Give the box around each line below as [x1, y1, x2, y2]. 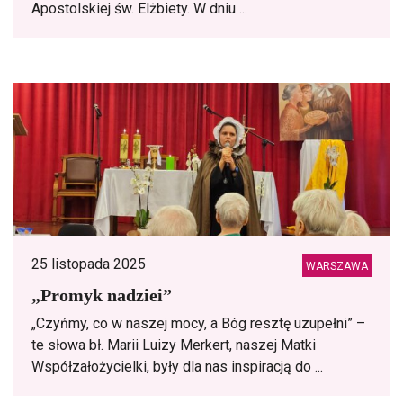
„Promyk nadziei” [31, 285, 172, 305]
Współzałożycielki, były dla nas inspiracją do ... [31, 358, 323, 375]
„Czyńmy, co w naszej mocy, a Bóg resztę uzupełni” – [31, 315, 365, 332]
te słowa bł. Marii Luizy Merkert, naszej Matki [31, 336, 316, 354]
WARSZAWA [306, 260, 368, 273]
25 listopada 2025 [31, 255, 146, 273]
